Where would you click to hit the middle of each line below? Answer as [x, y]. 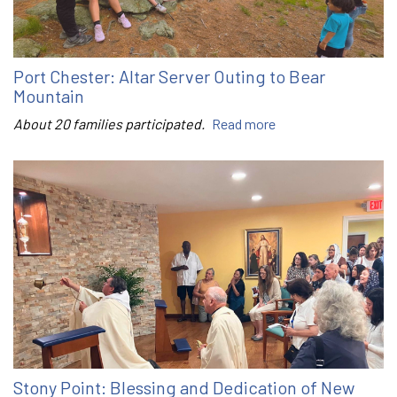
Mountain [49, 95]
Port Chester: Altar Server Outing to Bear [169, 76]
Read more [244, 123]
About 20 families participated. [110, 123]
